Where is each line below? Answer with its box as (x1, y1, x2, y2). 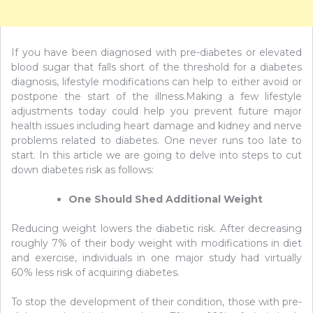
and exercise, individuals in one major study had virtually (11, 251, 302, 264)
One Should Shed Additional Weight (68, 192, 263, 205)
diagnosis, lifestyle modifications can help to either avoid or (11, 75, 302, 88)
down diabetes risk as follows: (11, 163, 154, 176)
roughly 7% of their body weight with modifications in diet (11, 236, 302, 249)
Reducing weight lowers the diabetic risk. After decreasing (11, 221, 302, 235)
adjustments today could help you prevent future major (11, 104, 302, 117)
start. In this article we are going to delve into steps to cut (11, 148, 302, 161)
